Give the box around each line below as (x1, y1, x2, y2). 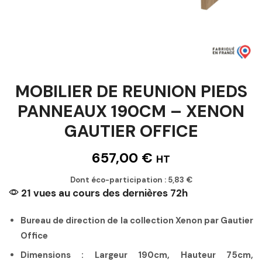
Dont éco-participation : (70, 174, 168, 185)
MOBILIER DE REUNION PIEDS (15, 80, 247, 102)
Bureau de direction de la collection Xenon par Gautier (20, 214, 253, 226)
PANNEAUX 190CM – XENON (18, 100, 244, 122)
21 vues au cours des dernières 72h (19, 186, 188, 199)
